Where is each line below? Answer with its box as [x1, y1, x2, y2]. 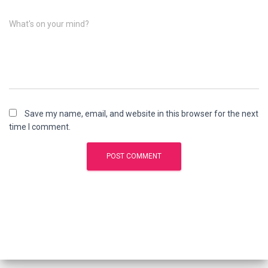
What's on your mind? [9, 19, 89, 29]
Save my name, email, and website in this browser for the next [25, 109, 258, 118]
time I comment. [9, 122, 71, 132]
